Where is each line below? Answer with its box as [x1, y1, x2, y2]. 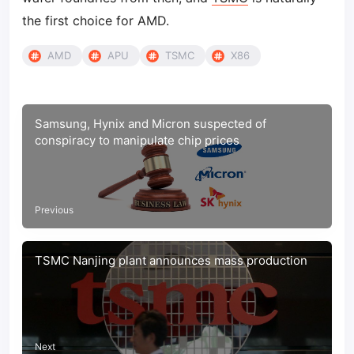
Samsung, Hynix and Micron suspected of [35, 116, 266, 131]
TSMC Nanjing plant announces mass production [35, 252, 307, 268]
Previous [35, 203, 73, 216]
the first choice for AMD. [22, 13, 169, 28]
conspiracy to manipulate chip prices [35, 133, 239, 148]
